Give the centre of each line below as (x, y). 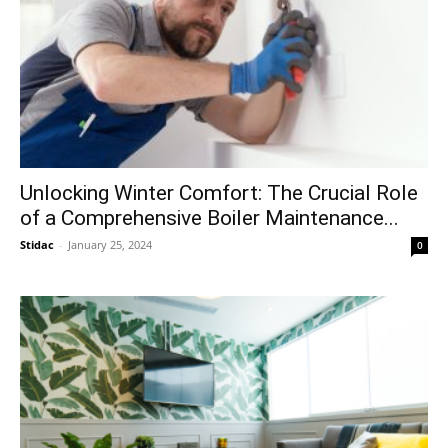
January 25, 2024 (110, 244)
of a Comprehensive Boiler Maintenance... (209, 217)
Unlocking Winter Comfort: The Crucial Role (219, 192)
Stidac (37, 244)
